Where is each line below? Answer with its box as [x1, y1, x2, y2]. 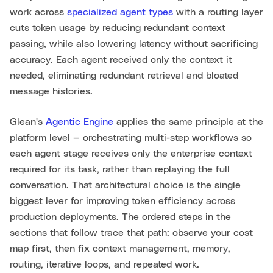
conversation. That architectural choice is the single [10, 180, 241, 191]
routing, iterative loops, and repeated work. [10, 260, 199, 270]
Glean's [10, 117, 46, 127]
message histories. [10, 87, 93, 97]
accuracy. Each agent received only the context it [10, 55, 232, 65]
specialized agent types [67, 7, 173, 18]
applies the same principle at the [113, 117, 263, 127]
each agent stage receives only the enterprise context [10, 149, 252, 159]
